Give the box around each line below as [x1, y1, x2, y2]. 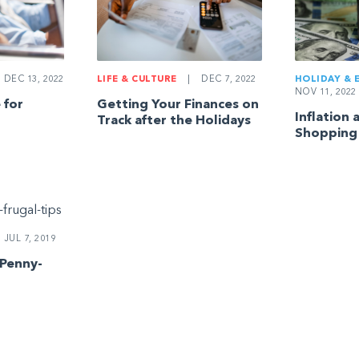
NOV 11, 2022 [294, 88, 357, 98]
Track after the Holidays [96, 115, 251, 128]
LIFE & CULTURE [96, 75, 177, 85]
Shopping [294, 127, 357, 141]
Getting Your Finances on [96, 99, 259, 112]
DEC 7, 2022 [198, 75, 256, 85]
